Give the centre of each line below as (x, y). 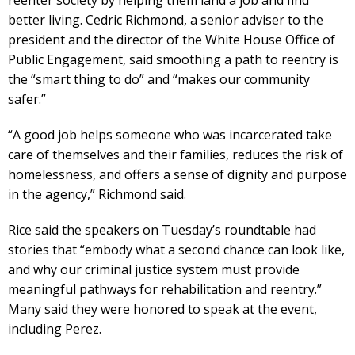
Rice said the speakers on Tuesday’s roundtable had (162, 229)
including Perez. (55, 328)
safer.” (27, 99)
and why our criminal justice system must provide (154, 269)
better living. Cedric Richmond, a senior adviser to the (166, 19)
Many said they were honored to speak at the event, (162, 309)
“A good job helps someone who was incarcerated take (170, 134)
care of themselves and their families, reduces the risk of (176, 154)
